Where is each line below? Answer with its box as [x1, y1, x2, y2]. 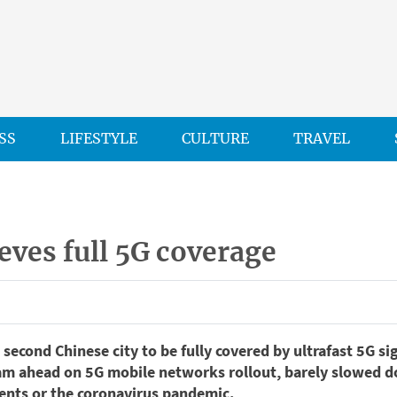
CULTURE [182, 129, 249, 147]
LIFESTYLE [60, 129, 137, 147]
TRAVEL [293, 129, 350, 147]
